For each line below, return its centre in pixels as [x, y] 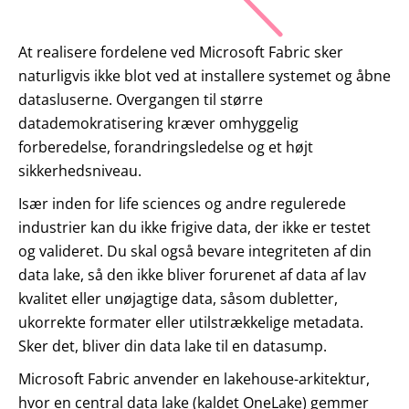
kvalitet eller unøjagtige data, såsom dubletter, [178, 299]
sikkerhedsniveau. [80, 171]
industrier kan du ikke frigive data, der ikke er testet [194, 228]
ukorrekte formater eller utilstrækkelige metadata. [191, 323]
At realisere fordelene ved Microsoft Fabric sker [181, 52]
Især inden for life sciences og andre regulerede [182, 204]
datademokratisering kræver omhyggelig [158, 124]
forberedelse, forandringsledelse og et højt [166, 147]
